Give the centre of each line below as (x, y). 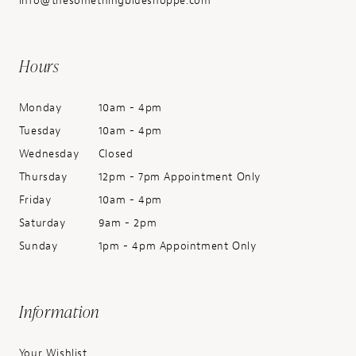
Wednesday (49, 154)
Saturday (42, 223)
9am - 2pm (128, 223)
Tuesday (40, 131)
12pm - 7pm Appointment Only (180, 177)
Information (59, 311)
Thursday (43, 177)
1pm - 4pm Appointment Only (177, 246)
